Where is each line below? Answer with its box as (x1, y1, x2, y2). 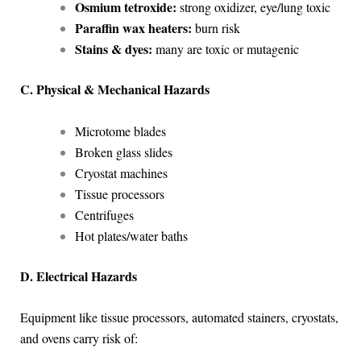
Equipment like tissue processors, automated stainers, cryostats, (19, 309, 338, 326)
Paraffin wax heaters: (74, 19, 192, 38)
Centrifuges (74, 205, 134, 223)
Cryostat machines (74, 164, 168, 181)
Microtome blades (74, 122, 166, 139)
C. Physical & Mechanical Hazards (19, 80, 210, 99)
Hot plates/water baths (74, 226, 188, 244)
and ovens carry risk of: (19, 330, 138, 347)
